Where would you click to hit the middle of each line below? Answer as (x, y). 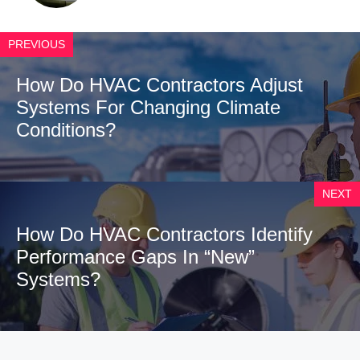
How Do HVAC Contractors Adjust (160, 84)
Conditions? (66, 129)
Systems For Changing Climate (148, 107)
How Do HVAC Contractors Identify (164, 234)
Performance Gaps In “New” (135, 256)
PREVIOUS (37, 44)
